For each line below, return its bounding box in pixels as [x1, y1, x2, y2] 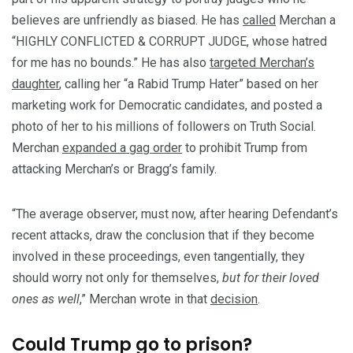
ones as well [12, 292, 80, 307]
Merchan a [276, 13, 336, 28]
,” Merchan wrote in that [80, 292, 210, 307]
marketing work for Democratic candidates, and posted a [12, 98, 322, 113]
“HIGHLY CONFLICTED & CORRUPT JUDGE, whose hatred [12, 34, 327, 50]
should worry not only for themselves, [12, 270, 222, 286]
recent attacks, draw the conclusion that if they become [12, 228, 314, 243]
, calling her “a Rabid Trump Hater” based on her [59, 76, 318, 92]
